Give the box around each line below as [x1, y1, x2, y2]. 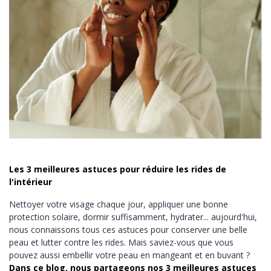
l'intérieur [9, 176, 52, 188]
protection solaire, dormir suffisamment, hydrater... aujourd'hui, [9, 211, 257, 223]
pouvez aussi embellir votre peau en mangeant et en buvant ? [9, 249, 250, 261]
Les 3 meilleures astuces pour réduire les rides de [9, 163, 226, 175]
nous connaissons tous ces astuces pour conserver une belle [9, 224, 247, 235]
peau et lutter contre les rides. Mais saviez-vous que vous [9, 237, 233, 248]
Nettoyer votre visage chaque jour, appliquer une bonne [9, 198, 228, 210]
